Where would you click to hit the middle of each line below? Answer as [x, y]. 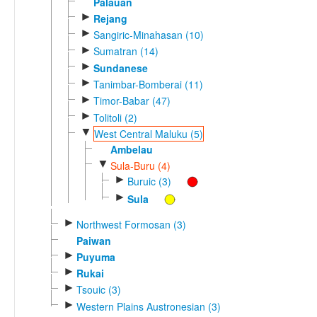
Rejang [110, 18]
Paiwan [93, 241]
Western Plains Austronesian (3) [148, 306]
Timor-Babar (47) [132, 101]
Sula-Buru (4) [140, 165]
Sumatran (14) [126, 51]
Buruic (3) [149, 181]
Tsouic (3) [98, 290]
